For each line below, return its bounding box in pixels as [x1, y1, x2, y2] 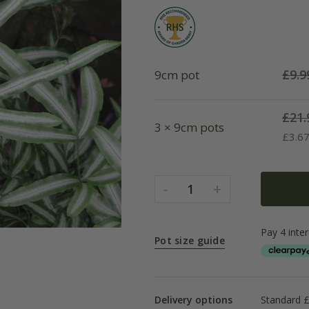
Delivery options [154, 292, 232, 306]
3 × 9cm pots [154, 119, 224, 135]
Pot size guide [154, 234, 225, 248]
